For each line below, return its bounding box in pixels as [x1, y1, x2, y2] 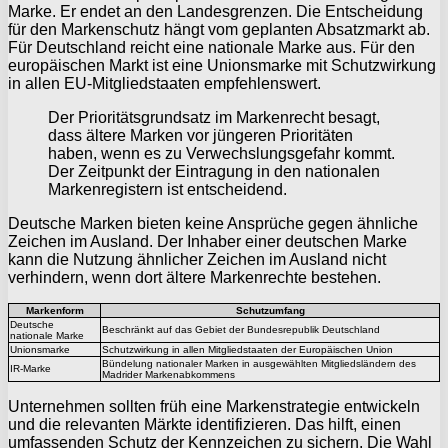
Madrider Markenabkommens [102, 368, 235, 380]
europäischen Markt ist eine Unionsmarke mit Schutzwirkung [8, 56, 436, 74]
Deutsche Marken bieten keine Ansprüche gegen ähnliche [8, 214, 418, 232]
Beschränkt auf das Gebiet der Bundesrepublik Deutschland [102, 323, 380, 335]
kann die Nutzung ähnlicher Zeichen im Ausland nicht [8, 250, 386, 268]
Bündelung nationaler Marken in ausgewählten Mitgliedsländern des [102, 357, 416, 369]
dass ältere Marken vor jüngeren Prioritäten [48, 126, 353, 144]
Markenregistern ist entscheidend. [48, 180, 287, 198]
